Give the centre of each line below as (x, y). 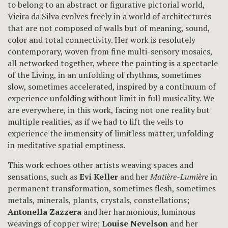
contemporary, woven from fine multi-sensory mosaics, (110, 51)
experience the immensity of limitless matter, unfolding (110, 133)
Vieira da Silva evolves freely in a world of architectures (109, 16)
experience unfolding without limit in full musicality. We (111, 98)
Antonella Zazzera (45, 211)
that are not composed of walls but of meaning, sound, (109, 28)
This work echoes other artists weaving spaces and (101, 165)
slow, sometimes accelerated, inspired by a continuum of (112, 86)
